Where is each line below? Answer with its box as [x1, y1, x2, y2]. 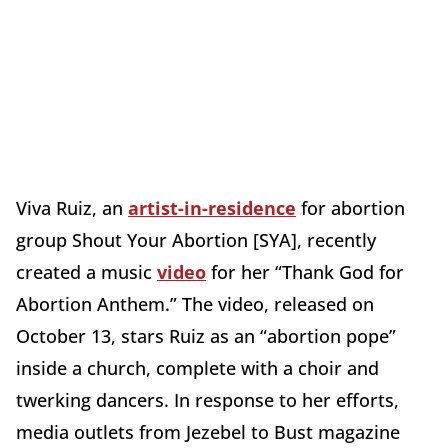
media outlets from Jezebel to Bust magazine [16, 420, 400, 445]
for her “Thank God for [206, 260, 404, 285]
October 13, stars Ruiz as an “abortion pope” [16, 324, 396, 349]
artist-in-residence [128, 196, 296, 221]
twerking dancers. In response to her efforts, [16, 388, 399, 413]
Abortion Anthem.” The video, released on [16, 292, 374, 317]
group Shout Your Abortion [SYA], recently [16, 228, 376, 253]
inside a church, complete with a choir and [16, 356, 379, 381]
